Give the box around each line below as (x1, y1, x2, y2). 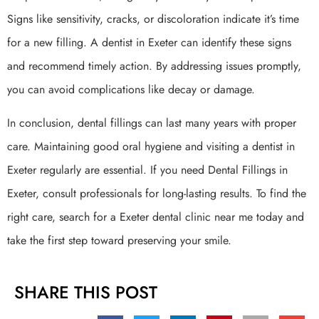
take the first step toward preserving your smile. (7, 232, 231, 249)
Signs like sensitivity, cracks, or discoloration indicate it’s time (7, 10, 299, 27)
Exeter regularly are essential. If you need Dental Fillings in (7, 162, 288, 179)
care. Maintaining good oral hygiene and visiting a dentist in (7, 138, 295, 155)
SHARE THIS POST (14, 279, 157, 305)
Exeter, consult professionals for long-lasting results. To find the (7, 185, 306, 202)
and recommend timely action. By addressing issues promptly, (7, 57, 301, 74)
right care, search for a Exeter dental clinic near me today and (7, 209, 304, 226)
